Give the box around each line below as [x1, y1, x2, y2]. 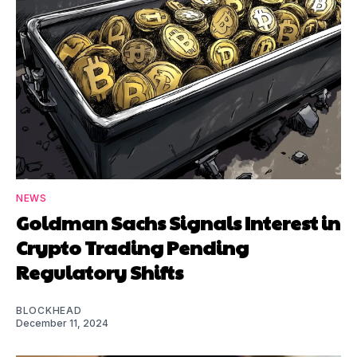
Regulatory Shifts [16, 257, 183, 285]
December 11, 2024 [16, 316, 108, 329]
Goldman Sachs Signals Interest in [16, 208, 340, 236]
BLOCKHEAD [16, 304, 82, 316]
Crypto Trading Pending [16, 233, 249, 261]
